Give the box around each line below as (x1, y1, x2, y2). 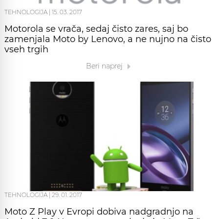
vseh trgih (4, 44, 48, 55)
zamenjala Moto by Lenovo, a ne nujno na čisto (4, 34, 211, 45)
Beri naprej (86, 62, 125, 71)
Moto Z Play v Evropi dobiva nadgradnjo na (4, 206, 194, 218)
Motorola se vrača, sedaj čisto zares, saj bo (4, 23, 188, 35)
